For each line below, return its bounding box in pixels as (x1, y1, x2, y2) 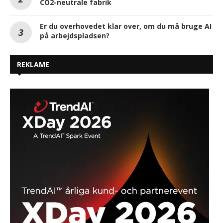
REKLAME (17, 60, 49, 70)
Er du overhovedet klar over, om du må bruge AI (40, 21, 212, 31)
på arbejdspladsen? (40, 31, 110, 41)
